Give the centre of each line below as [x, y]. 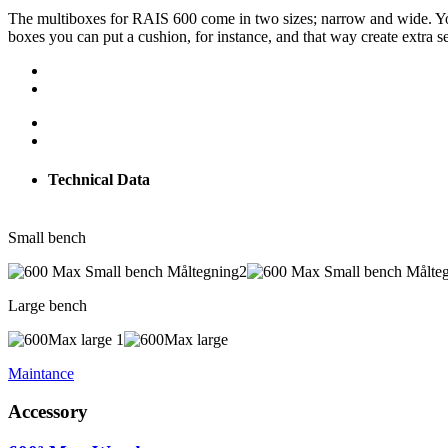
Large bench [47, 305]
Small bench [47, 237]
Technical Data [99, 180]
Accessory [48, 412]
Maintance [41, 373]
